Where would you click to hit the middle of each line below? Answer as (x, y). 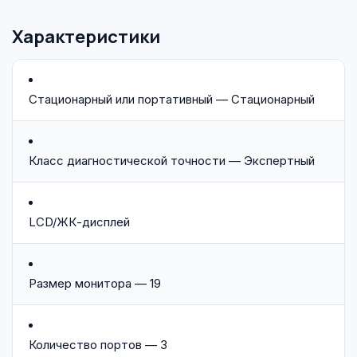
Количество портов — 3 (98, 345)
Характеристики (86, 37)
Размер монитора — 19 (95, 283)
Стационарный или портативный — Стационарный (172, 99)
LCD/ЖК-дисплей (79, 222)
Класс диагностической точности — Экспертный (172, 161)
